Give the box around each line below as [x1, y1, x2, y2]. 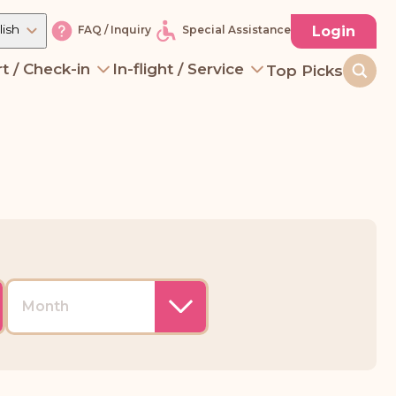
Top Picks [266, 62, 343, 80]
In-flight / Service [112, 59, 244, 78]
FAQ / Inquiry [78, 23, 151, 37]
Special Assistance [182, 23, 291, 37]
